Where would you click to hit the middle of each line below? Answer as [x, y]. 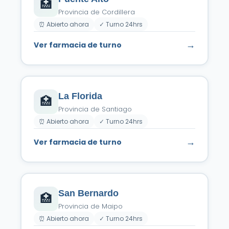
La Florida [80, 96]
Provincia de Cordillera [97, 12]
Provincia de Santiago [95, 109]
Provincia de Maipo [90, 206]
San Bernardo [88, 193]
